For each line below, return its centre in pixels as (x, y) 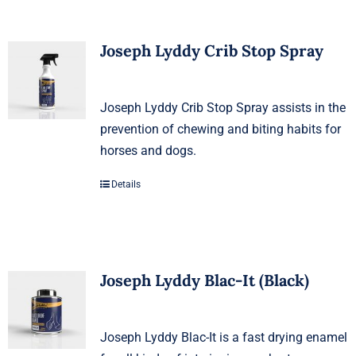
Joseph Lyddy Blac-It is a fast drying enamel (223, 337)
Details (126, 184)
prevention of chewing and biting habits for (220, 129)
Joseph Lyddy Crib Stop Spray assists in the (222, 107)
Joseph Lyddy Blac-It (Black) (204, 280)
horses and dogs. (148, 150)
